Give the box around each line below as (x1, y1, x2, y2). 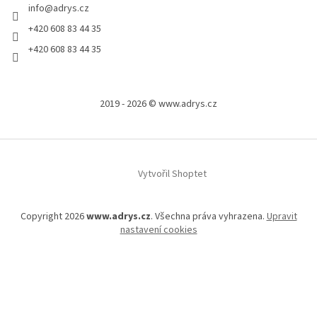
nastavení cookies (120, 223, 197, 238)
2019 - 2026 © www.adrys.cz (100, 97, 217, 112)
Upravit (266, 209, 297, 224)
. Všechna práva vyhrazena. (150, 209, 267, 224)
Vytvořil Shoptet (137, 167, 207, 182)
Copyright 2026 (20, 209, 86, 224)
